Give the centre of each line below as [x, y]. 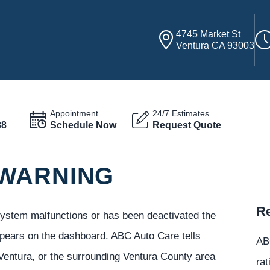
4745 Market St [209, 34]
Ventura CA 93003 [215, 46]
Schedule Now [83, 125]
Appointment [74, 113]
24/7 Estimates [181, 113]
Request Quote [187, 125]
